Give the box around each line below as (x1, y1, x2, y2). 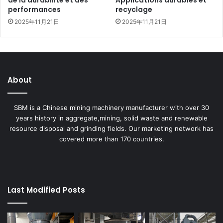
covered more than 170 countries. (59, 135, 164, 143)
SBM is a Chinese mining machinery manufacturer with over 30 (14, 104, 209, 112)
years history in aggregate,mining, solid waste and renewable (15, 114, 208, 122)
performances (8, 4, 61, 15)
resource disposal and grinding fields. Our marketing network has (9, 124, 214, 133)
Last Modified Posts (7, 185, 85, 196)
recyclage (115, 4, 152, 15)
